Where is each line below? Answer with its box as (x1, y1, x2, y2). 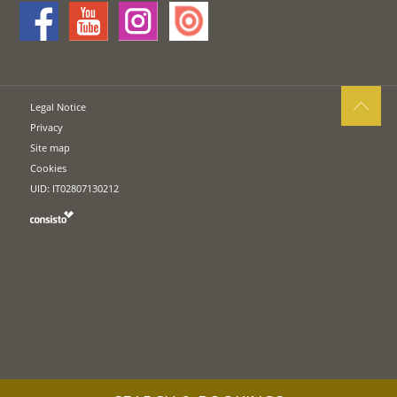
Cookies (30, 160, 67, 175)
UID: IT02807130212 (30, 181, 120, 195)
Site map (30, 140, 71, 154)
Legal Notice (30, 99, 87, 113)
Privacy (30, 120, 64, 134)
